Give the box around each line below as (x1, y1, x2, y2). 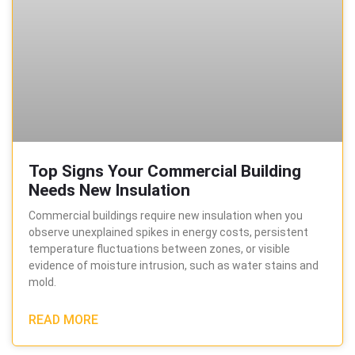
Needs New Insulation (29, 181, 190, 200)
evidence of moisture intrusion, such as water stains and (29, 259, 319, 273)
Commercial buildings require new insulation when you (29, 209, 303, 223)
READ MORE (29, 312, 98, 328)
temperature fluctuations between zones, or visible (29, 242, 290, 256)
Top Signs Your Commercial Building (29, 162, 301, 181)
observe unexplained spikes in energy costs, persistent (29, 226, 308, 239)
